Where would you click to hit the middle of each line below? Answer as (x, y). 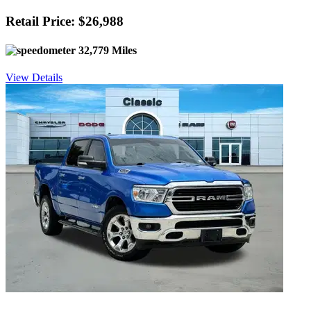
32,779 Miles (106, 50)
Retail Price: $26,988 (65, 22)
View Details (34, 77)
